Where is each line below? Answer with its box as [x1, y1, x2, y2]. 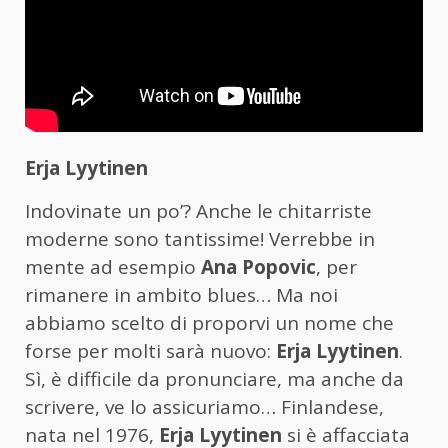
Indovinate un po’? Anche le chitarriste [25, 198, 372, 225]
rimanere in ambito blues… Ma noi [25, 282, 338, 309]
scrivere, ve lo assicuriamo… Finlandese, [25, 394, 384, 421]
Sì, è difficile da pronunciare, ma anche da [25, 366, 404, 393]
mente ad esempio [25, 254, 196, 281]
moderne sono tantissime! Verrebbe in [25, 226, 375, 253]
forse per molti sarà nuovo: [25, 338, 276, 365]
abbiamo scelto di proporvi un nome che [25, 310, 394, 337]
